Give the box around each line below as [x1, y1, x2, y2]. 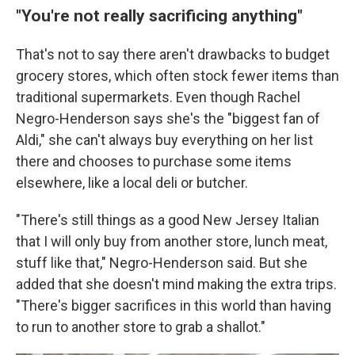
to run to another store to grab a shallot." [16, 319, 265, 336]
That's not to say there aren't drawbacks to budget [16, 46, 330, 63]
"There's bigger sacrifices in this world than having [16, 297, 331, 315]
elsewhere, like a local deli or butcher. [16, 174, 248, 192]
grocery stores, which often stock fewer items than [16, 67, 339, 85]
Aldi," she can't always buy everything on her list [16, 132, 313, 149]
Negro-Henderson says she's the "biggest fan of [16, 110, 320, 128]
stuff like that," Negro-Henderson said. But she [16, 254, 307, 272]
